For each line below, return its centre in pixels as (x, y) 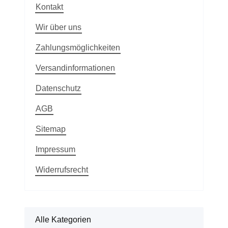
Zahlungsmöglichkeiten (78, 47)
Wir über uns (59, 27)
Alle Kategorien (63, 219)
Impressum (55, 149)
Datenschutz (58, 88)
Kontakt (49, 7)
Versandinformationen (75, 68)
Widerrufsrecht (62, 169)
